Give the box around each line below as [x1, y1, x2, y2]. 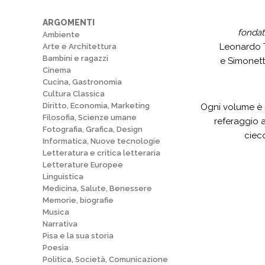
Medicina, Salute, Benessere [43, 184, 152, 193]
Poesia [43, 243, 69, 252]
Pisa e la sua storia [43, 231, 114, 240]
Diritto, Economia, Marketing [43, 101, 150, 110]
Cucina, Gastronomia [43, 77, 122, 86]
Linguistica [43, 172, 83, 181]
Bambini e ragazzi [43, 54, 108, 63]
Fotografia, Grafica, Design [43, 125, 143, 134]
